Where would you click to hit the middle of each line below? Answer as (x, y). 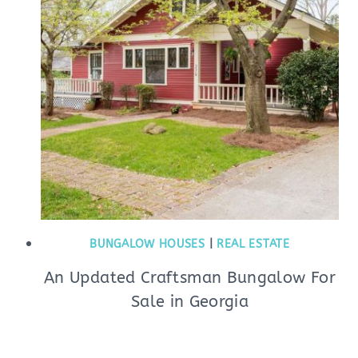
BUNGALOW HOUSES (147, 244)
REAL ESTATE (253, 244)
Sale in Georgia (190, 302)
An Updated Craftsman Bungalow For (190, 278)
